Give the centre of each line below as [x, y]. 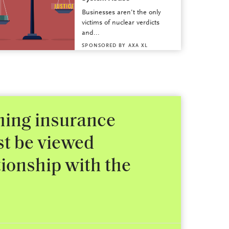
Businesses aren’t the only [122, 13]
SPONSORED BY [104, 46]
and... [91, 33]
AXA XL [138, 46]
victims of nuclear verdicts [121, 23]
